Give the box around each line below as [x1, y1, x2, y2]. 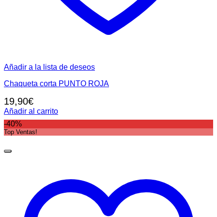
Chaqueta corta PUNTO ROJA [4, 79, 109, 88]
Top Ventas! [4, 128, 37, 136]
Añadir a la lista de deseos [4, 62, 95, 71]
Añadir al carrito [4, 107, 58, 115]
